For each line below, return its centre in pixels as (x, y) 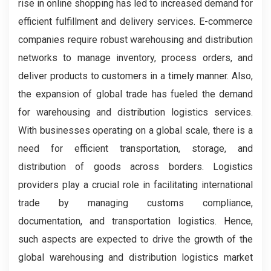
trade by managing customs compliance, (135, 203)
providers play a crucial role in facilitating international (135, 185)
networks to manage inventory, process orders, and (135, 58)
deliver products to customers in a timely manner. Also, (135, 76)
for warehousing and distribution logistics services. (135, 113)
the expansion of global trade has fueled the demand (135, 94)
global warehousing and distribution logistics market (135, 258)
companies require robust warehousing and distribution (135, 40)
